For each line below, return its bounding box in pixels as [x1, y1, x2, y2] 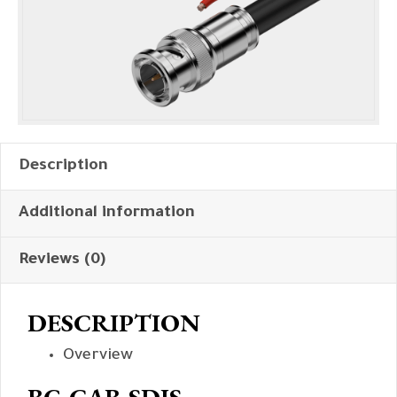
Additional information [19, 205, 195, 223]
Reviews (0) [19, 252, 105, 270]
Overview [63, 347, 133, 366]
